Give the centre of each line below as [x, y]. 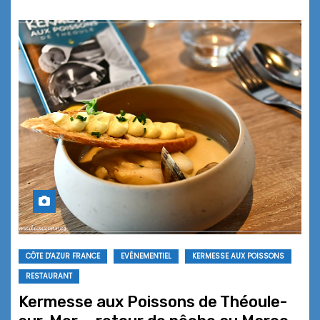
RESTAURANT [49, 276]
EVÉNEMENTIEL [146, 256]
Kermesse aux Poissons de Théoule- [153, 302]
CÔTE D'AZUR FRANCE [63, 256]
